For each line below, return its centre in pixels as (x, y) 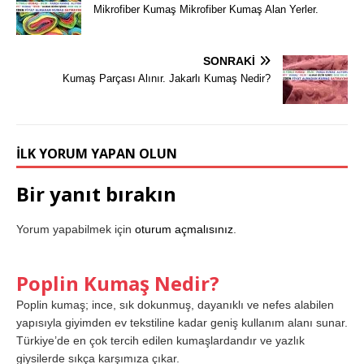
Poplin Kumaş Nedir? (118, 283)
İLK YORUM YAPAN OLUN (97, 153)
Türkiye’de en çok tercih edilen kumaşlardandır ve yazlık (160, 340)
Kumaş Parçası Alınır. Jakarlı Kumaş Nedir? (167, 78)
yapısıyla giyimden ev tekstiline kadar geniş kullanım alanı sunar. (182, 322)
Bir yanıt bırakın (96, 193)
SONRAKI (229, 61)
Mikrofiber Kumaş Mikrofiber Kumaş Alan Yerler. (206, 9)
